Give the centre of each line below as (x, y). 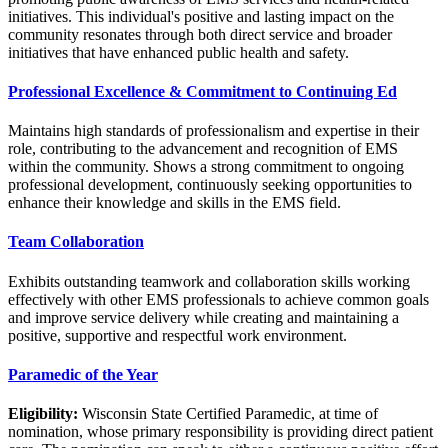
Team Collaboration (76, 242)
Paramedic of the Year (83, 374)
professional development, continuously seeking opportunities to (210, 185)
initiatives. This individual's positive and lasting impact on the (201, 16)
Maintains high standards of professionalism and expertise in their (213, 131)
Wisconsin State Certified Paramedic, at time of (228, 414)
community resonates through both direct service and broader (200, 34)
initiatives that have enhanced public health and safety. (178, 52)
